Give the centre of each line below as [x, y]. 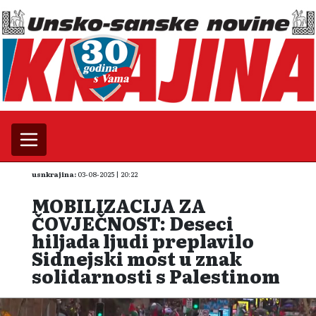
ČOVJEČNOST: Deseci [133, 223]
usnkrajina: [54, 174]
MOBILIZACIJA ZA [119, 206]
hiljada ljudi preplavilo [143, 241]
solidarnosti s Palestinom [156, 276]
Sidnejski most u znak [137, 259]
